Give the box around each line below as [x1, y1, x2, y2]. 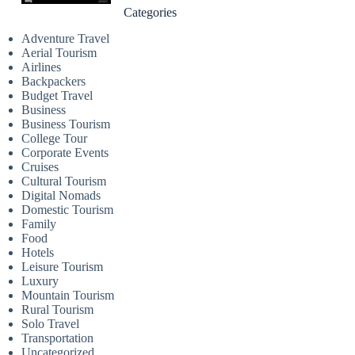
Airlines [21, 60, 62, 74]
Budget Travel [21, 89, 94, 103]
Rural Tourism [21, 303, 94, 317]
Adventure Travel [21, 32, 110, 46]
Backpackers [21, 74, 86, 89]
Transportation [21, 331, 94, 345]
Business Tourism [21, 117, 111, 132]
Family [21, 217, 57, 231]
